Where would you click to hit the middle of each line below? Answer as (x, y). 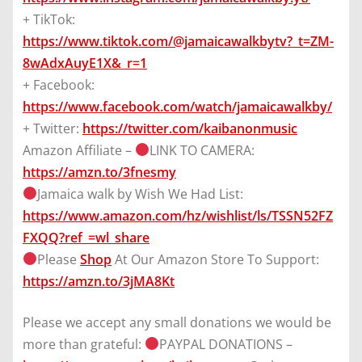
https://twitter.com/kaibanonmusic (190, 128)
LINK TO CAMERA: (202, 150)
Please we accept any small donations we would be (177, 322)
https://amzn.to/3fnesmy (99, 172)
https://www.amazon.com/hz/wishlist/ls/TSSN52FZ (178, 215)
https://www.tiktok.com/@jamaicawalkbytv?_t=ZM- (178, 41)
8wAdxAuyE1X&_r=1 (85, 63)
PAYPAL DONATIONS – (226, 344)
